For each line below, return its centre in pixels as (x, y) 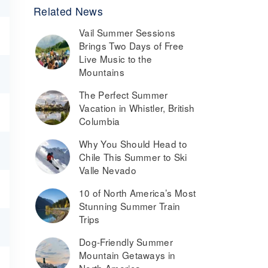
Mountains (102, 72)
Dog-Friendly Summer (126, 242)
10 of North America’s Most (138, 193)
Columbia (100, 121)
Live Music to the (116, 59)
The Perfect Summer (124, 95)
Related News (68, 11)
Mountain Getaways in (127, 255)
